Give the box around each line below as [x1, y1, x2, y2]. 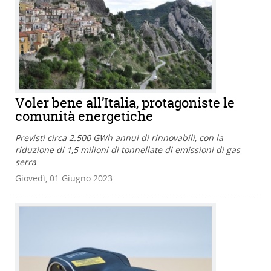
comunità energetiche [15, 107, 153, 126]
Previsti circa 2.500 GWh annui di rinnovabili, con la [15, 132, 223, 144]
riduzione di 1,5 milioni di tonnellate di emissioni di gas [15, 144, 240, 156]
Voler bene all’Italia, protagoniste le [15, 94, 235, 113]
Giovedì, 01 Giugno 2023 [15, 172, 113, 184]
